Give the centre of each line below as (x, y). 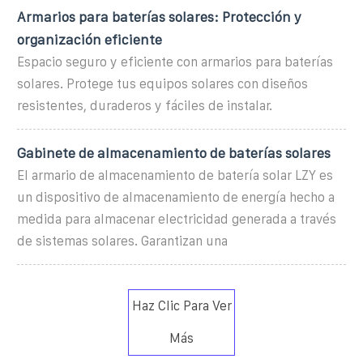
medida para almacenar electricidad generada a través (177, 219)
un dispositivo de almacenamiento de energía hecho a (176, 197)
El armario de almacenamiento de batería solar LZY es (175, 175)
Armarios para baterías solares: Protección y (159, 17)
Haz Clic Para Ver (181, 305)
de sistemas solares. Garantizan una (122, 241)
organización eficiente (90, 39)
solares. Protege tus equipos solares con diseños (162, 83)
